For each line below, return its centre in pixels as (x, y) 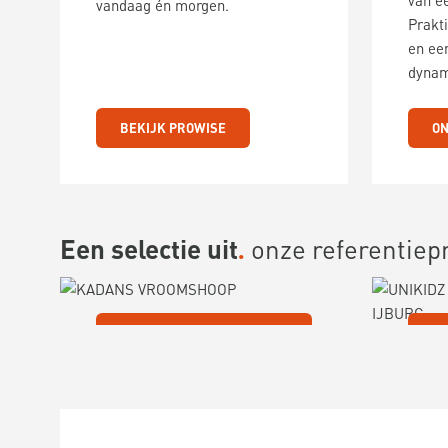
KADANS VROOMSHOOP (204, 332)
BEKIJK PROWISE (173, 127)
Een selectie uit (149, 248)
